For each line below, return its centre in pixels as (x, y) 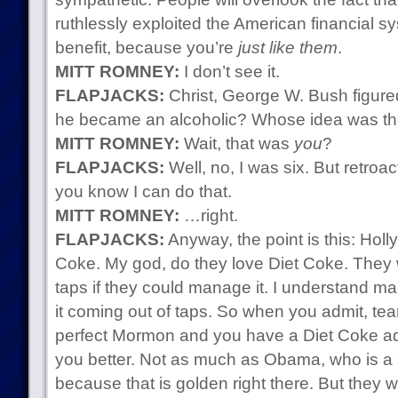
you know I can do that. (143, 191)
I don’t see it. (229, 72)
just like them (287, 48)
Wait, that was (236, 143)
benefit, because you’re (146, 48)
